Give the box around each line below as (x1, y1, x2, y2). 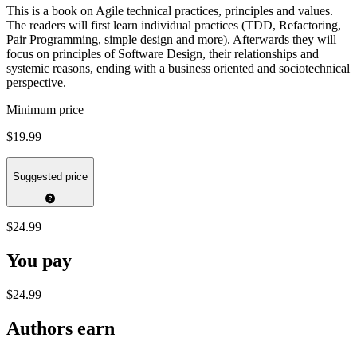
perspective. (6, 76, 66, 90)
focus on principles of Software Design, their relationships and (6, 47, 319, 61)
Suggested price (13, 170, 88, 182)
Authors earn (6, 317, 115, 339)
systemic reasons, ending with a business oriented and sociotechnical (6, 61, 350, 76)
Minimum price (6, 103, 84, 117)
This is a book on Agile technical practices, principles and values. (6, 4, 333, 18)
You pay (6, 250, 72, 272)
